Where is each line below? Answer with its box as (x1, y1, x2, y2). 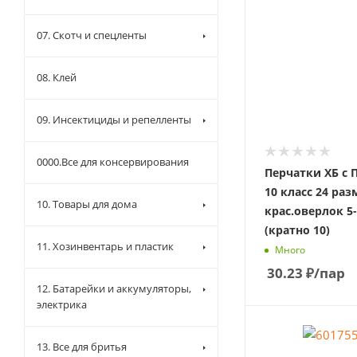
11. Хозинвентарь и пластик (37, 239, 174, 253)
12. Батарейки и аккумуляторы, (37, 281, 191, 296)
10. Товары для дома (37, 197, 137, 211)
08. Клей (37, 70, 76, 84)
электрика (37, 297, 87, 312)
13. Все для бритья (37, 339, 127, 354)
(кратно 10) (265, 222, 330, 237)
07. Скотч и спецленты (37, 28, 147, 42)
